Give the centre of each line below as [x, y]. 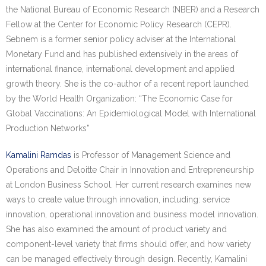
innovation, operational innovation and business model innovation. [132, 214]
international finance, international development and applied [120, 69]
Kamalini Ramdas [39, 155]
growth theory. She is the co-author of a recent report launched [127, 84]
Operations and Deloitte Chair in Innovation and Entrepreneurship [130, 170]
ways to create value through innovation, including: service [118, 199]
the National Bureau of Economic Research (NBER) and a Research [133, 9]
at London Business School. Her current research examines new [129, 185]
